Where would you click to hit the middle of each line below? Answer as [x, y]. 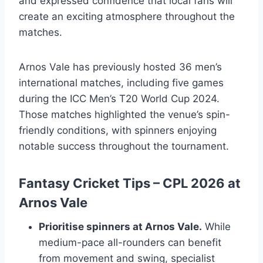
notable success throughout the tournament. [124, 146]
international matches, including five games [121, 82]
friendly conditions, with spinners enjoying [118, 130]
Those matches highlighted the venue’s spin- [124, 114]
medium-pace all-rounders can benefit [130, 242]
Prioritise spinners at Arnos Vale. [120, 226]
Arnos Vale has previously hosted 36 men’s [120, 67]
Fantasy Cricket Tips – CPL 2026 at [130, 183]
